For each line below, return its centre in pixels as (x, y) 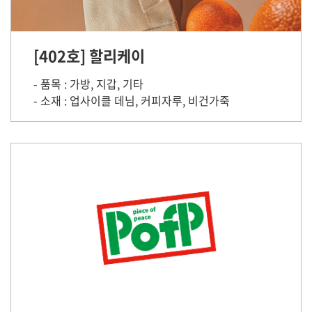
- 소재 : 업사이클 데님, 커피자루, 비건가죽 (132, 100)
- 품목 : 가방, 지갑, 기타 (88, 84)
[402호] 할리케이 (89, 55)
